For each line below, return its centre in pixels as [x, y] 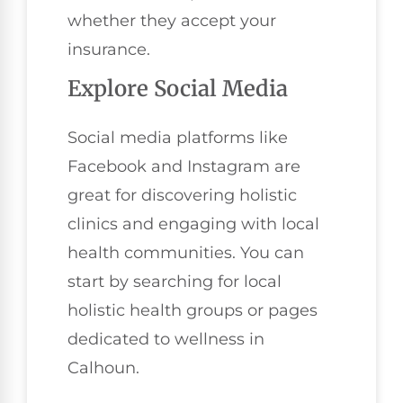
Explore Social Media [178, 89]
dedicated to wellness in [166, 340]
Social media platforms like [178, 138]
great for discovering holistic [182, 196]
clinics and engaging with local [193, 224]
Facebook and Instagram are [184, 167]
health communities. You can [186, 253]
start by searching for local [175, 282]
